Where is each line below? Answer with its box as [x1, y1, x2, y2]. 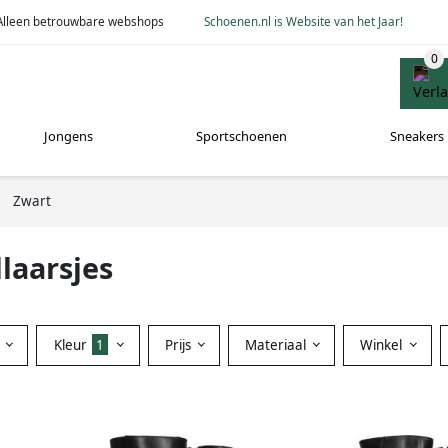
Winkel [360, 335, 407, 354]
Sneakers [389, 127, 444, 146]
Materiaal [244, 335, 310, 354]
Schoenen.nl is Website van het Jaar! [204, 13, 404, 29]
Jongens [44, 127, 94, 146]
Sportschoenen [195, 127, 287, 146]
